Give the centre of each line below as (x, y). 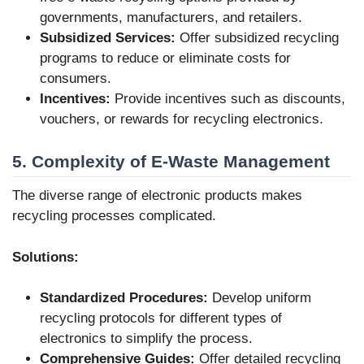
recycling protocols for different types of (161, 318)
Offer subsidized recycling (257, 38)
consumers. (76, 79)
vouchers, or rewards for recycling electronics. (182, 119)
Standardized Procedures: (124, 298)
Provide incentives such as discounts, (228, 99)
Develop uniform (260, 298)
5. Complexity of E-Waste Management (171, 161)
